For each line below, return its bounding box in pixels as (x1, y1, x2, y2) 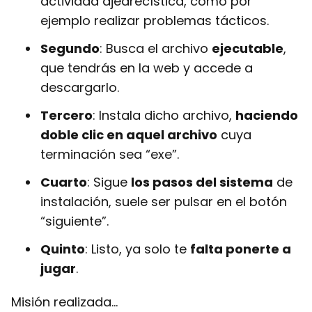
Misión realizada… (11, 293, 118, 311)
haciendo (235, 107, 298, 124)
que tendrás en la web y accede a (40, 59, 253, 77)
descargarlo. (40, 79, 119, 96)
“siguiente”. (40, 212, 109, 230)
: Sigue (87, 173, 131, 191)
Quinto (40, 240, 85, 258)
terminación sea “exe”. (40, 146, 179, 163)
